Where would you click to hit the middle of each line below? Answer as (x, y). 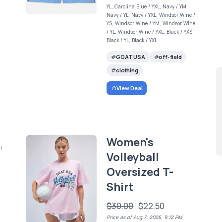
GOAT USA (131, 56)
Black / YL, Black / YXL (132, 40)
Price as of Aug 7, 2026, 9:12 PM (144, 217)
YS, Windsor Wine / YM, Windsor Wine (151, 23)
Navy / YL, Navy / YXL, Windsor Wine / (151, 15)
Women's (130, 142)
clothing (127, 70)
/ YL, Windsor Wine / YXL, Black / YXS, (150, 31)
